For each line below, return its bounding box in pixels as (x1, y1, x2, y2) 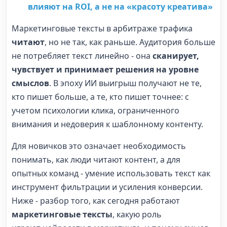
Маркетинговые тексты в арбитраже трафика (12, 23, 193, 34)
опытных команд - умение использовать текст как (12, 168, 210, 179)
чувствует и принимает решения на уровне (12, 64, 199, 75)
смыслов (12, 78, 49, 89)
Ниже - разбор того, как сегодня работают (12, 195, 180, 207)
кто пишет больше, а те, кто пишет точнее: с (12, 91, 189, 103)
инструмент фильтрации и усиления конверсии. (12, 181, 203, 193)
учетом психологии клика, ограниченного (12, 105, 179, 117)
